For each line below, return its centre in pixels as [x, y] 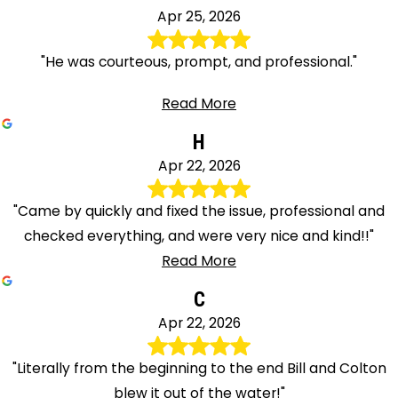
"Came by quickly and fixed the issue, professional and [199, 211]
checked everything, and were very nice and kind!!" [199, 235]
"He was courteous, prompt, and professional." [199, 62]
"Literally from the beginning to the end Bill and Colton [199, 368]
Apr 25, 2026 [199, 16]
